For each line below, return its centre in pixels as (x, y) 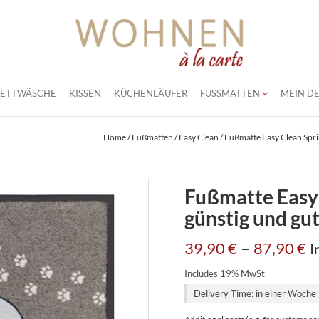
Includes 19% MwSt (225, 274)
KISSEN (85, 94)
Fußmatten (152, 137)
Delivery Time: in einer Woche (255, 294)
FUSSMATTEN (230, 94)
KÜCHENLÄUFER (150, 94)
